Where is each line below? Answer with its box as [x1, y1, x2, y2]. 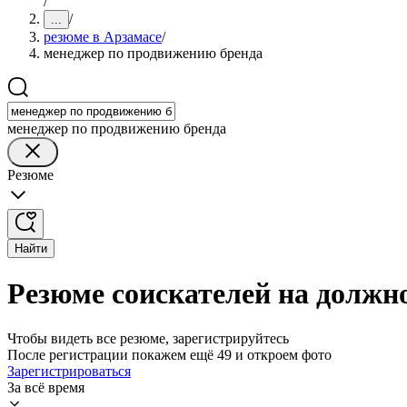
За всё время [7, 379, 84, 395]
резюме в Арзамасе [44, 29, 162, 45]
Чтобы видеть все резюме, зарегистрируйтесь [7, 330, 289, 346]
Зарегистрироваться [7, 362, 131, 379]
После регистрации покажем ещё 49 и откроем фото [7, 346, 332, 362]
